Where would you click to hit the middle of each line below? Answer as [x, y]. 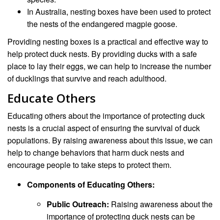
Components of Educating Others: [91, 185]
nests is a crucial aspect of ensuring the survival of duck [104, 128]
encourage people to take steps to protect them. [89, 165]
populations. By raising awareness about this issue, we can [110, 140]
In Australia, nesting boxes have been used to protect [119, 11]
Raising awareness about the [161, 204]
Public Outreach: [78, 204]
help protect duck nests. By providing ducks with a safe [102, 54]
